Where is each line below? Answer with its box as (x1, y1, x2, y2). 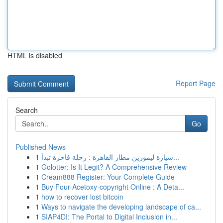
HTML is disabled (7, 50, 62, 60)
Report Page (176, 78, 216, 88)
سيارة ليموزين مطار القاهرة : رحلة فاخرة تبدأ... (173, 152, 179, 162)
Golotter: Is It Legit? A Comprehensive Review (41, 162, 187, 172)
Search (15, 105, 38, 115)
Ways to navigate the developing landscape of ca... (41, 202, 201, 212)
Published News (15, 142, 66, 152)
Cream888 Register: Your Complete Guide (41, 172, 175, 182)
